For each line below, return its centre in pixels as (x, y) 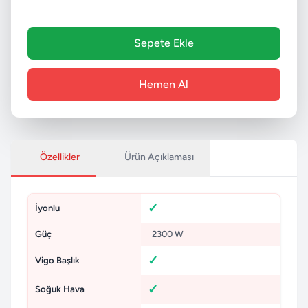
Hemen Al (164, 85)
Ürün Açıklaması (159, 157)
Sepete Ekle (164, 43)
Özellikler (59, 157)
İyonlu (47, 208)
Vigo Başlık (57, 261)
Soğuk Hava (60, 289)
